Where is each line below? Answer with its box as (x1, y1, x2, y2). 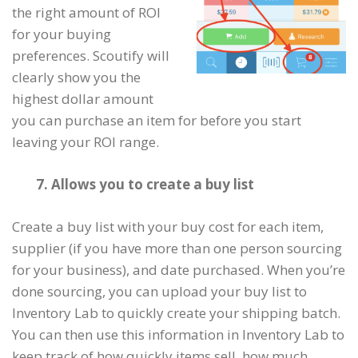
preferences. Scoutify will (12, 46, 169, 65)
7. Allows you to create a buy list (36, 175, 254, 193)
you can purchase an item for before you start (12, 111, 301, 129)
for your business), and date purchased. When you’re (12, 261, 345, 279)
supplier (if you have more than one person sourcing (12, 239, 342, 257)
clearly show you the (12, 68, 141, 86)
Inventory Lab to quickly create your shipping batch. (12, 304, 340, 322)
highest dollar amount (12, 89, 153, 108)
